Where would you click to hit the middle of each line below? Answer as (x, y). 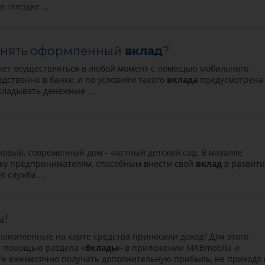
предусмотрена (230, 79)
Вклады (101, 248)
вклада (182, 79)
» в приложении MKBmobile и (179, 248)
